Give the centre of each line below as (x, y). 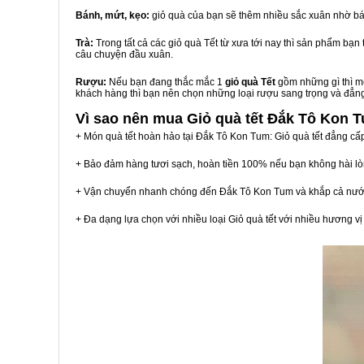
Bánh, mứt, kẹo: (114, 15)
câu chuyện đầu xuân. (124, 54)
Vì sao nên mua (131, 119)
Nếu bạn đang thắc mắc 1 (166, 82)
